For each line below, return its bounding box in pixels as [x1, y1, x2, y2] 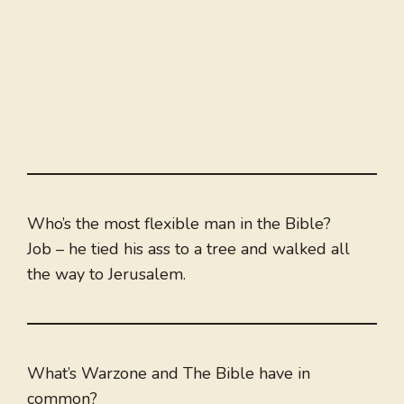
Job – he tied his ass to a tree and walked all [27, 238, 350, 261]
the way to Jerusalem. [27, 263, 186, 286]
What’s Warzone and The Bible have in [27, 363, 310, 385]
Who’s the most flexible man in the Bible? [27, 213, 331, 235]
